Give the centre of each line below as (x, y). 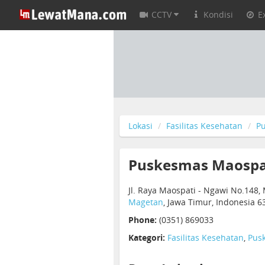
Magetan (146, 202)
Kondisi (218, 14)
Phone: (143, 220)
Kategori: (147, 237)
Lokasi (140, 126)
